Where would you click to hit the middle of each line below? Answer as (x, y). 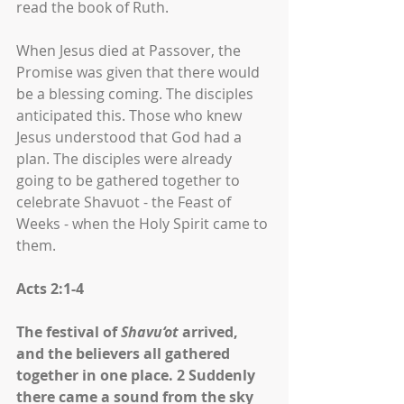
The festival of (69, 332)
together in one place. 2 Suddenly (138, 375)
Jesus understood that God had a (131, 137)
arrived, (210, 332)
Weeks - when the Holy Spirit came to (144, 224)
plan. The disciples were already (126, 159)
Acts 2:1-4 (50, 289)
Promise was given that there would (140, 72)
